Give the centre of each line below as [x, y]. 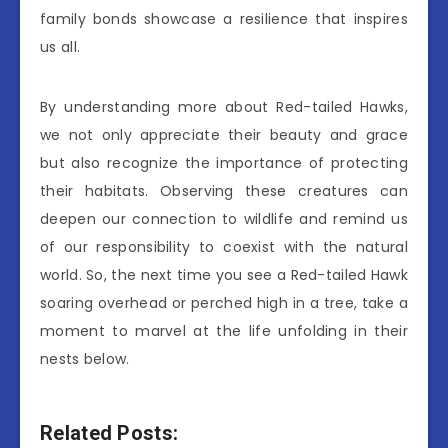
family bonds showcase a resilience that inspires [224, 19]
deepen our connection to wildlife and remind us [224, 219]
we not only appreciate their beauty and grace [224, 135]
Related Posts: [109, 432]
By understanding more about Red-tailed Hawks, [224, 107]
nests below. [85, 359]
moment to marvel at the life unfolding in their [224, 331]
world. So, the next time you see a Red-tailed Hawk [224, 275]
